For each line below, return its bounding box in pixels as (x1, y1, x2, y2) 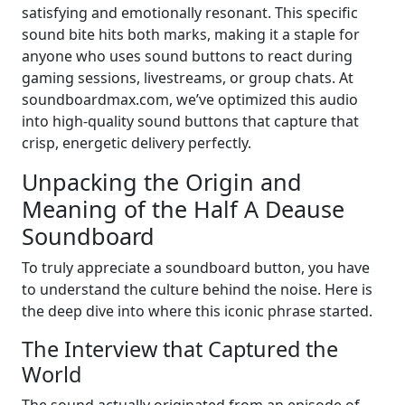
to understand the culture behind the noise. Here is (22, 279, 372, 300)
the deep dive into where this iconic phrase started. (22, 301, 372, 322)
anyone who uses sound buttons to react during (22, 46, 353, 67)
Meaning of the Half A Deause (22, 193, 344, 225)
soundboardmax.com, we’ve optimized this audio (22, 89, 358, 110)
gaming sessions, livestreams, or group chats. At (22, 68, 353, 89)
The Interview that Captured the (22, 334, 338, 364)
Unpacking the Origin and (22, 166, 302, 198)
